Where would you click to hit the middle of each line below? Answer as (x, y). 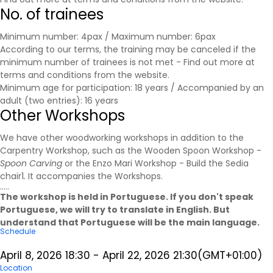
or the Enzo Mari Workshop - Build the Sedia (155, 164)
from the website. (130, 75)
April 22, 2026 (136, 256)
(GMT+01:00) (230, 256)
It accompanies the (71, 176)
